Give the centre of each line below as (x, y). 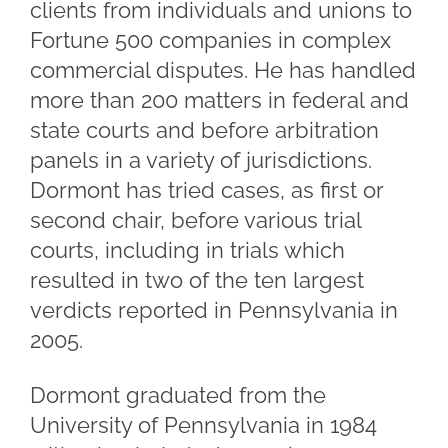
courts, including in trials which (187, 250)
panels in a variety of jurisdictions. (201, 160)
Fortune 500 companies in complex (210, 40)
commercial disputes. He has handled (223, 70)
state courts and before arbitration (204, 130)
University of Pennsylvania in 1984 (203, 425)
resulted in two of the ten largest (197, 280)
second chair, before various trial (195, 220)
